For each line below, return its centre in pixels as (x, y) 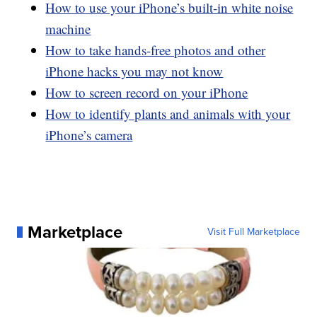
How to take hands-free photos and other (156, 50)
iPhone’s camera (89, 134)
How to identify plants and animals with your (168, 113)
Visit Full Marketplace (253, 231)
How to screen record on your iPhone (147, 92)
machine (68, 28)
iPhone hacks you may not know (134, 71)
